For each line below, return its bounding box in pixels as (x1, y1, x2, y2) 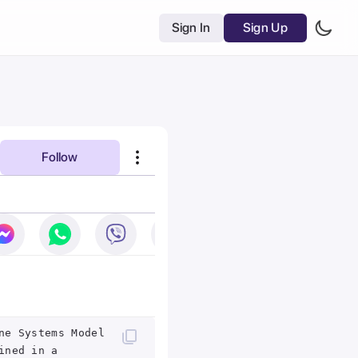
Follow (42, 149, 78, 165)
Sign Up (242, 19, 288, 35)
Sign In (171, 19, 211, 35)
